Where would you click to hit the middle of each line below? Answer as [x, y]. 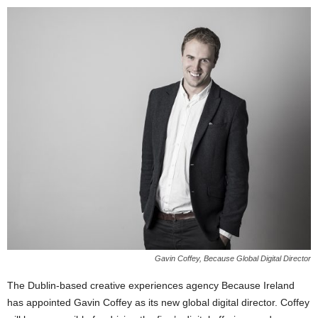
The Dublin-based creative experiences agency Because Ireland [151, 286]
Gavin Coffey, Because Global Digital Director [233, 259]
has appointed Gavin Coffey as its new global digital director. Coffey [158, 303]
